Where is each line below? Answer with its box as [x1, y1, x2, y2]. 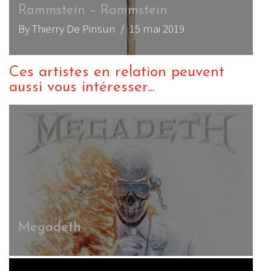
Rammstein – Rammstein [18, 3, 168, 18]
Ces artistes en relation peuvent [9, 65, 224, 80]
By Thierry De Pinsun [18, 21, 116, 36]
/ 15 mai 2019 [116, 21, 184, 36]
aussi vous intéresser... [9, 80, 155, 96]
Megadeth [18, 221, 81, 235]
